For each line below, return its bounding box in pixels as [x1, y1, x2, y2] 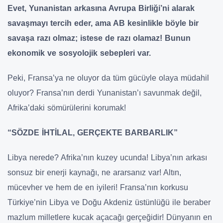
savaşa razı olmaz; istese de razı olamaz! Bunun [7, 33, 191, 42]
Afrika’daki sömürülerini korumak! [7, 103, 126, 112]
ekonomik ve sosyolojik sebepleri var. [7, 48, 151, 57]
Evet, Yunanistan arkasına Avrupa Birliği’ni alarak [7, 3, 195, 12]
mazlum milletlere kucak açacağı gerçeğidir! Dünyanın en [7, 213, 212, 222]
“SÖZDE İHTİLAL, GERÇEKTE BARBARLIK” [7, 128, 178, 137]
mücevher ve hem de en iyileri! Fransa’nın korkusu [7, 183, 188, 192]
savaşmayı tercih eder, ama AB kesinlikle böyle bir [7, 18, 199, 27]
